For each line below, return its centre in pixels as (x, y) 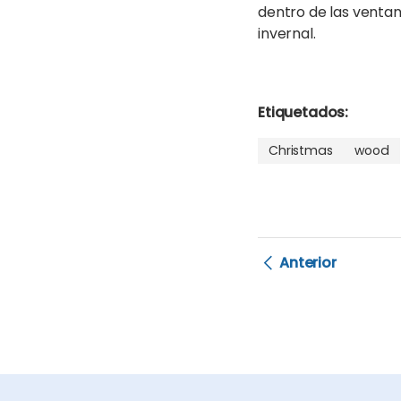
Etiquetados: (303, 113)
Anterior (308, 263)
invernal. (287, 34)
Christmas (301, 151)
